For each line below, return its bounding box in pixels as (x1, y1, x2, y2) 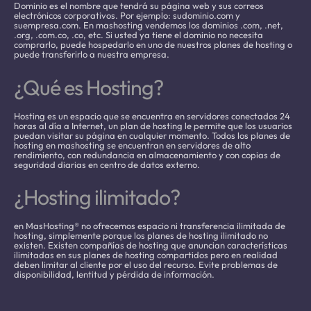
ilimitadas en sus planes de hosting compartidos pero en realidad (14, 249, 278, 260)
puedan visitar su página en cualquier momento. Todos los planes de (14, 129, 290, 141)
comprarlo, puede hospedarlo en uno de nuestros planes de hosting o (14, 39, 292, 51)
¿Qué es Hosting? (14, 74, 163, 101)
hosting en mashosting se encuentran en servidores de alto (14, 139, 251, 151)
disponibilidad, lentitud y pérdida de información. (14, 268, 215, 280)
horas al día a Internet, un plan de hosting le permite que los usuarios (14, 119, 292, 131)
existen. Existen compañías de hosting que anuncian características (14, 239, 287, 251)
